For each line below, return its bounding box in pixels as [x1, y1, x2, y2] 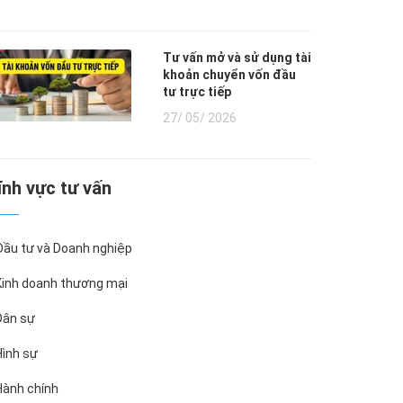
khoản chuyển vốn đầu [163, 67, 296, 82]
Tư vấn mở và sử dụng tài [163, 50, 311, 65]
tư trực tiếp [163, 85, 231, 99]
